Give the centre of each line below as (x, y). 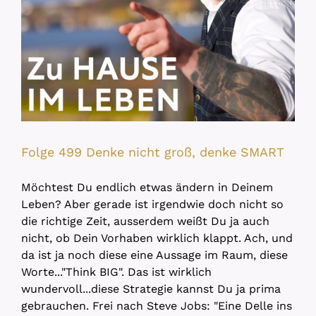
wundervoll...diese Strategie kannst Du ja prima (151, 289)
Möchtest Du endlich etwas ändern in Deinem (147, 187)
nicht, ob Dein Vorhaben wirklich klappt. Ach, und (157, 238)
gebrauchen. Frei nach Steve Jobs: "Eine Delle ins (157, 306)
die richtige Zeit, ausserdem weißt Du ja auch (145, 221)
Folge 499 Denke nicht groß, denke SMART (153, 152)
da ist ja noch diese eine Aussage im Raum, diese (154, 255)
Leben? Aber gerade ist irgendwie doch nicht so (152, 204)
